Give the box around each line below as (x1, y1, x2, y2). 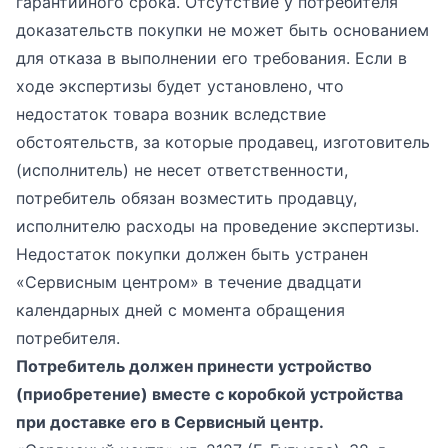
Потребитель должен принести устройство (16, 356, 372, 376)
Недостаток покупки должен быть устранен (16, 244, 368, 264)
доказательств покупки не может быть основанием (16, 20, 429, 40)
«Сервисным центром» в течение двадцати (16, 272, 362, 292)
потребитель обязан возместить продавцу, (16, 188, 357, 208)
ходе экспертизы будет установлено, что (16, 76, 344, 96)
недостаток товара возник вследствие (16, 104, 326, 124)
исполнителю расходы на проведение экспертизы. (16, 216, 419, 236)
